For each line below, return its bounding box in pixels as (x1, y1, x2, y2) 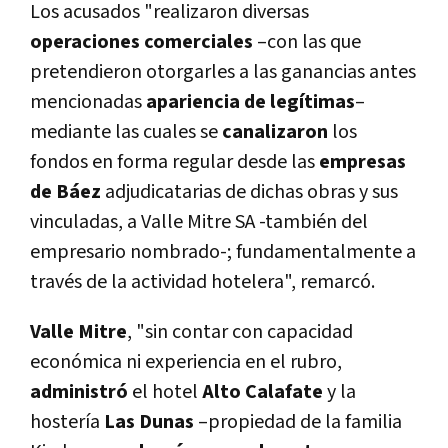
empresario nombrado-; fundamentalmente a (30, 239, 416, 266)
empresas (319, 149, 406, 176)
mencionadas (30, 89, 146, 116)
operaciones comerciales (30, 29, 253, 56)
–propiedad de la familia (194, 409, 402, 436)
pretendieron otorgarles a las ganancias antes (30, 59, 416, 86)
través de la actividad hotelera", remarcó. (30, 269, 375, 296)
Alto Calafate (202, 379, 323, 406)
